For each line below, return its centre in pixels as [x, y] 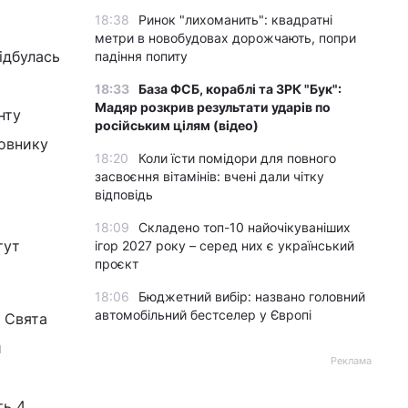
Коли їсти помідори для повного [237, 158]
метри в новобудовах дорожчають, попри [225, 38]
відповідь [124, 194]
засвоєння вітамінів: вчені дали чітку [209, 176]
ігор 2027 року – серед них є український [224, 245]
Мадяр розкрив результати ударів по [213, 107]
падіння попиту [141, 56]
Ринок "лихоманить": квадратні [235, 20]
